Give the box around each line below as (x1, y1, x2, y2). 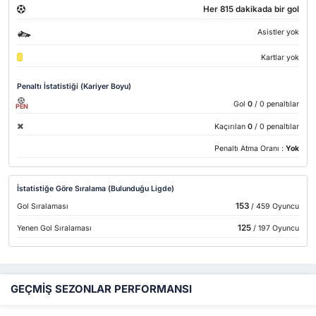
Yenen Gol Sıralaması (17, 224, 92, 233)
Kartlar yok (260, 53, 299, 63)
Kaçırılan (214, 121, 245, 131)
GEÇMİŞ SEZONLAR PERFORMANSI (11, 283, 192, 296)
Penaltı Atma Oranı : (214, 144, 286, 154)
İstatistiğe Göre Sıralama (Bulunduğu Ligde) (17, 184, 175, 193)
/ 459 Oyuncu (248, 201, 299, 211)
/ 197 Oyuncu (250, 224, 299, 233)
